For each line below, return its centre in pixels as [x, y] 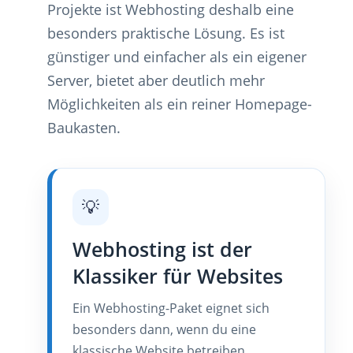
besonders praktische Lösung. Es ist [166, 33]
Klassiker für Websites [178, 276]
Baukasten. [84, 127]
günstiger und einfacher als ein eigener [177, 56]
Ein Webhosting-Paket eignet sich [171, 308]
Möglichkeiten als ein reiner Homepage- [180, 104]
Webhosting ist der [162, 249]
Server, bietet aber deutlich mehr [156, 80]
